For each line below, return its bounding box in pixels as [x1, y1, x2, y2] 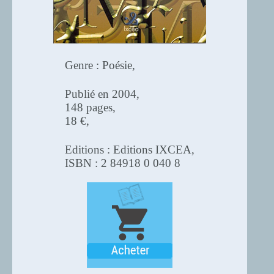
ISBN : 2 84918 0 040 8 [65, 157, 180, 169]
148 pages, [65, 101, 116, 114]
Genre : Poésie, [65, 59, 135, 72]
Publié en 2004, [65, 87, 139, 100]
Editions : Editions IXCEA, [65, 143, 194, 156]
